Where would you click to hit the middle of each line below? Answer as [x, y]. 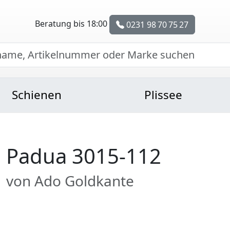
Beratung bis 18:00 [72, 23]
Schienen [37, 95]
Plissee [163, 95]
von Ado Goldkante [70, 181]
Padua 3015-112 [84, 156]
